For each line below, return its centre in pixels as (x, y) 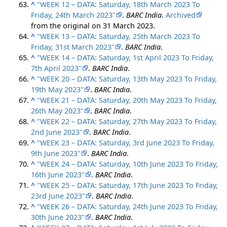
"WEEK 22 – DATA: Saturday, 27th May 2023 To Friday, (127, 121)
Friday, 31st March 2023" (73, 47)
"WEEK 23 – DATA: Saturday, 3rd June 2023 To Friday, (126, 142)
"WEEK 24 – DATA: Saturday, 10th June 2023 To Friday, (128, 164)
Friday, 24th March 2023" (73, 15)
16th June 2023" (58, 174)
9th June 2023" (56, 153)
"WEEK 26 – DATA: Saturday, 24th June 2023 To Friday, (128, 206)
